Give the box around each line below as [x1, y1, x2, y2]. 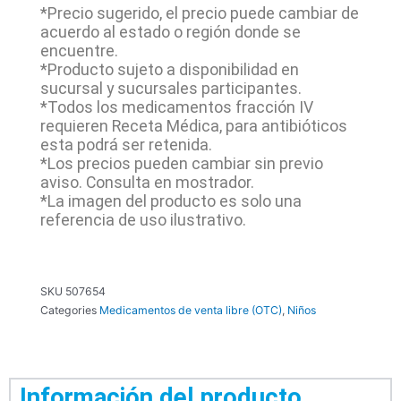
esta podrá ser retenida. [39, 135, 212, 154]
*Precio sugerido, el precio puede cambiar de [39, 4, 359, 22]
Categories [39, 303, 97, 318]
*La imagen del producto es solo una [39, 192, 302, 210]
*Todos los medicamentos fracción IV [39, 98, 313, 116]
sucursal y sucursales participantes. [39, 79, 302, 98]
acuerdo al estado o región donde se [39, 22, 301, 41]
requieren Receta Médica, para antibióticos [39, 116, 347, 135]
